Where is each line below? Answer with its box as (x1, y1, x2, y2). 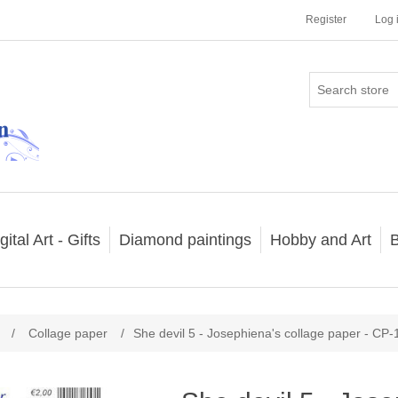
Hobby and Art (269, 231, 371, 249)
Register (306, 13, 346, 26)
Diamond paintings (118, 231, 251, 249)
